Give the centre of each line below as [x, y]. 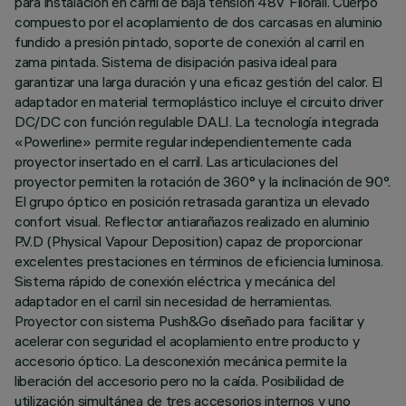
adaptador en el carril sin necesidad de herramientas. [174, 301]
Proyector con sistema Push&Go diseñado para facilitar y [189, 321]
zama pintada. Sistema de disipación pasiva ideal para [176, 62]
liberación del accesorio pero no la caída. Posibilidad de [180, 381]
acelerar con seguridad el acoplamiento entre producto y [187, 341]
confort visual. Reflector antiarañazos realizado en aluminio [193, 221]
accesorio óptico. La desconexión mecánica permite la [181, 361]
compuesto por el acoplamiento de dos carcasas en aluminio [199, 22]
